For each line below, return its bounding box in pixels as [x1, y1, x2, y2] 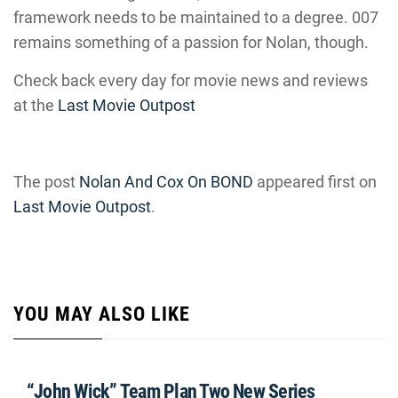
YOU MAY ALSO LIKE [13, 303, 190, 325]
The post [13, 172, 79, 191]
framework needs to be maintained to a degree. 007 [13, 8, 378, 27]
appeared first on [253, 172, 377, 191]
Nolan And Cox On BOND [79, 172, 253, 191]
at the [13, 96, 58, 115]
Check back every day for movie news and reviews [13, 71, 368, 90]
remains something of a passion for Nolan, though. [13, 33, 369, 52]
